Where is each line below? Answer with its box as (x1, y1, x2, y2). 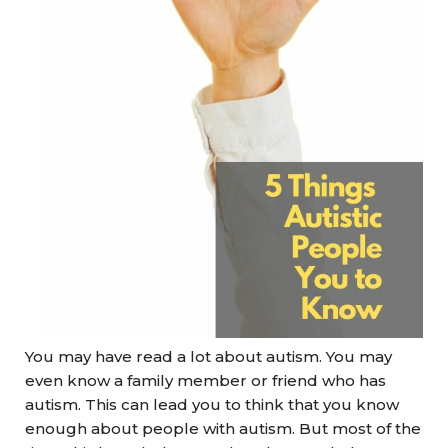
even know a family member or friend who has (25, 371, 386, 390)
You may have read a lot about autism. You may (25, 347, 392, 366)
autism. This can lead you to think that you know (25, 395, 399, 414)
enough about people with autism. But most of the (25, 419, 421, 438)
